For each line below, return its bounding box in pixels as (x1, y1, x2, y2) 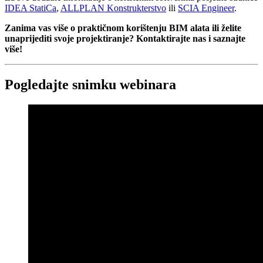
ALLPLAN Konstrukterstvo (60, 3, 166, 14)
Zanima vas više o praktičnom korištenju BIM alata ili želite (5, 23, 241, 33)
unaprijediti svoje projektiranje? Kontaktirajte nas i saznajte (5, 33, 245, 44)
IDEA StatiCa (5, 3, 56, 14)
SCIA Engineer (178, 3, 234, 14)
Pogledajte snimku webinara (5, 77, 176, 93)
